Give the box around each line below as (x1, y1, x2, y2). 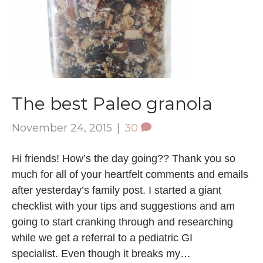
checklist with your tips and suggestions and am (12, 200, 235, 212)
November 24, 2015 (12, 121, 112, 134)
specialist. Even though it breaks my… (12, 247, 191, 259)
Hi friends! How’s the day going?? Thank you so (12, 152, 235, 164)
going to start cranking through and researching (12, 215, 233, 228)
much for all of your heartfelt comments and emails (12, 168, 248, 180)
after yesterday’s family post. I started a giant (12, 184, 221, 196)
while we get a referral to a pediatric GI (12, 231, 193, 244)
